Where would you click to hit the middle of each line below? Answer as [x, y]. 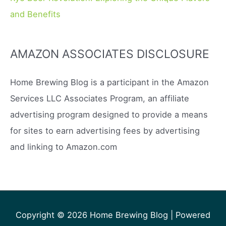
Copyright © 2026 [53, 215]
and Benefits [35, 14]
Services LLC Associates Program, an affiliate [100, 98]
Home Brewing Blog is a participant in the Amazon [109, 82]
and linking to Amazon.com [64, 147]
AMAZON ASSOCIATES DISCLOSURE [110, 54]
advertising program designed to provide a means [109, 114]
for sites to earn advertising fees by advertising [105, 130]
